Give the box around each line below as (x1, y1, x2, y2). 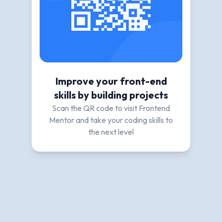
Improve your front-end (55, 75, 167, 87)
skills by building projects (54, 89, 168, 101)
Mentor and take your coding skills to (49, 115, 173, 125)
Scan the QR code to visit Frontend (52, 103, 170, 113)
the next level (88, 127, 134, 137)
